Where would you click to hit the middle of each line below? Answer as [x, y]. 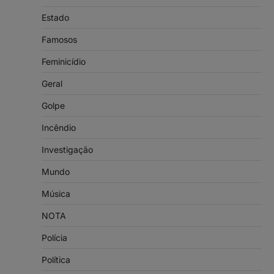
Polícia [54, 238]
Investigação [67, 150]
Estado [55, 18]
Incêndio [59, 128]
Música [56, 194]
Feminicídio [64, 62]
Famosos [59, 40]
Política [56, 260]
